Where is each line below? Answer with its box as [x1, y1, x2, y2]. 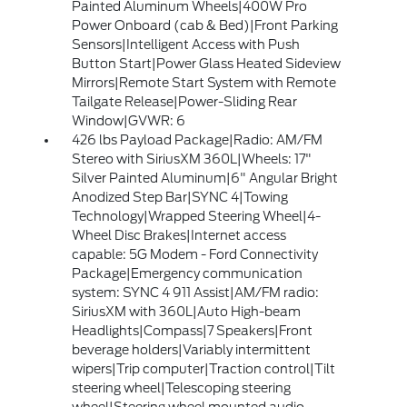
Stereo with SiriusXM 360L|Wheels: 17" [71, 152, 312, 167]
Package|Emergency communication [71, 266, 303, 282]
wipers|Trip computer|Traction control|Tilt [71, 362, 335, 377]
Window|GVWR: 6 [71, 114, 185, 129]
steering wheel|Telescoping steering [71, 381, 291, 396]
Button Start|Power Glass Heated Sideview [71, 56, 341, 72]
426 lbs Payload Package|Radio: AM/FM [71, 133, 323, 148]
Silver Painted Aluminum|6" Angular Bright [71, 171, 338, 186]
